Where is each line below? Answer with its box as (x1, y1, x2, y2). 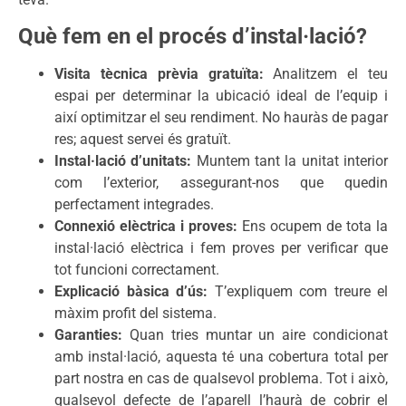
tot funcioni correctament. (54, 261, 219, 279)
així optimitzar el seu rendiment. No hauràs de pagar (54, 109, 388, 127)
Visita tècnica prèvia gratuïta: (54, 65, 264, 83)
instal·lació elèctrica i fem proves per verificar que (54, 239, 388, 257)
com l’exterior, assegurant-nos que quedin (54, 174, 388, 192)
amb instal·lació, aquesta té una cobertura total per (54, 348, 388, 366)
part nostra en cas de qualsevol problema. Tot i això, (54, 370, 388, 388)
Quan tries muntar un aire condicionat (122, 326, 388, 344)
